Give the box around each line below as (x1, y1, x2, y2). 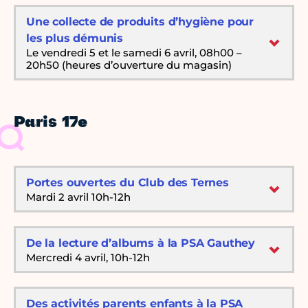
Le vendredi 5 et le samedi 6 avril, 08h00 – (26, 46, 242, 60)
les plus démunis (26, 32, 124, 45)
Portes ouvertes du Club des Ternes (26, 176, 229, 190)
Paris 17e (14, 115, 87, 131)
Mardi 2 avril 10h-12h (26, 190, 131, 204)
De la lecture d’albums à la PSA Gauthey (26, 236, 255, 250)
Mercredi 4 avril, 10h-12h (26, 251, 150, 265)
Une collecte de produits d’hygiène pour (26, 15, 254, 29)
